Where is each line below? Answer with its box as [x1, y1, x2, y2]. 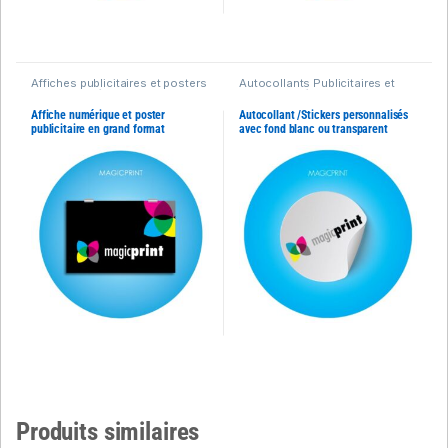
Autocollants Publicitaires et [238, 75, 395, 90]
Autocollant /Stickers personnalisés [238, 108, 409, 123]
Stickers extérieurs [238, 86, 342, 101]
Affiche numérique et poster [30, 108, 166, 123]
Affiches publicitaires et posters [30, 75, 207, 90]
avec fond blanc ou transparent [238, 122, 388, 137]
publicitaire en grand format [30, 122, 166, 137]
